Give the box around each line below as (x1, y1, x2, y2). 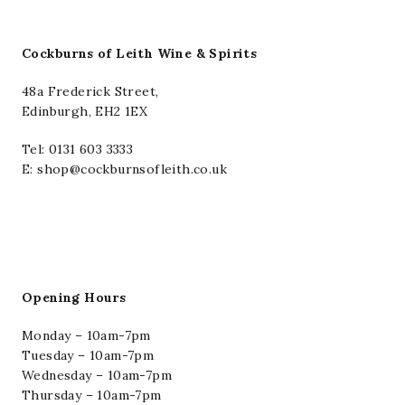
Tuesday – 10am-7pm (22, 347, 155, 364)
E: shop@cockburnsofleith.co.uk (22, 161, 227, 178)
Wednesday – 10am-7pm (22, 367, 172, 384)
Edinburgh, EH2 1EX (22, 103, 148, 120)
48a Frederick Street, (22, 83, 159, 100)
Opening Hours (22, 289, 127, 306)
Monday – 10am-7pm (22, 327, 151, 344)
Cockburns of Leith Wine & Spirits (22, 45, 258, 62)
